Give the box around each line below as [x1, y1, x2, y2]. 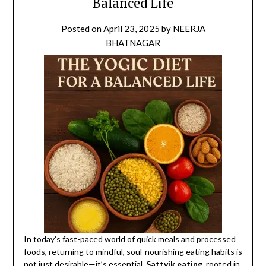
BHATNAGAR [106, 37, 160, 49]
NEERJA [172, 23, 205, 34]
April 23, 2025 [103, 23, 160, 34]
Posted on [61, 23, 103, 34]
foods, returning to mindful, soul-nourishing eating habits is [23, 246, 242, 257]
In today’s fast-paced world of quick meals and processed [23, 234, 236, 245]
